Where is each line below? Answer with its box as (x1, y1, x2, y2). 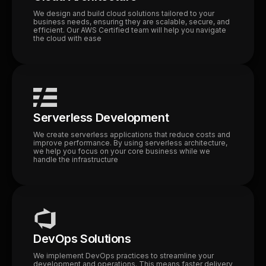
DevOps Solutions (33, 232, 131, 246)
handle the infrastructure (33, 155, 118, 164)
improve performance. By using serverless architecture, (33, 138, 227, 147)
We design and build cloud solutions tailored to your (33, 9, 214, 18)
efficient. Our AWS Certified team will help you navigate (33, 26, 226, 34)
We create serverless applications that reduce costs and (33, 130, 230, 139)
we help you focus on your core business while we (33, 147, 210, 156)
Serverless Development (33, 110, 169, 125)
